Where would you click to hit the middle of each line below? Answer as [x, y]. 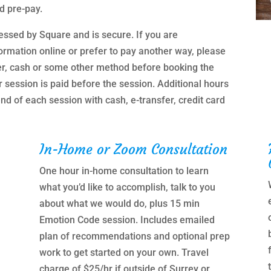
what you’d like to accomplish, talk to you [127, 187]
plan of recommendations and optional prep [134, 236]
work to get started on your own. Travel [124, 252]
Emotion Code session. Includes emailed [127, 220]
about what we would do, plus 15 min [119, 203]
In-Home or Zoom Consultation [133, 149]
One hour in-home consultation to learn [124, 171]
